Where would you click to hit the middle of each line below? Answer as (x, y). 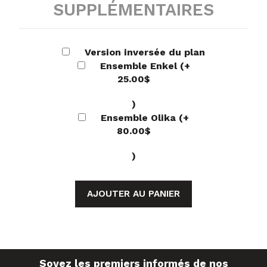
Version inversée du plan (145, 52)
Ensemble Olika (140, 118)
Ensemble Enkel (140, 66)
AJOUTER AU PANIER (133, 194)
